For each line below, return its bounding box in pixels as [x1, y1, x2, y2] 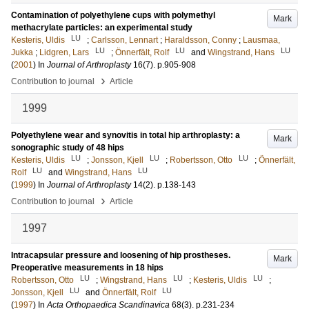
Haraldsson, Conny [164, 35, 237, 45]
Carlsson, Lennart [91, 35, 158, 45]
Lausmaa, [243, 35, 280, 45]
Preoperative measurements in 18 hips [11, 263, 163, 272]
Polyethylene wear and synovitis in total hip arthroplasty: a [11, 130, 240, 140]
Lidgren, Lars [39, 48, 89, 57]
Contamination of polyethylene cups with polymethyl [11, 10, 215, 20]
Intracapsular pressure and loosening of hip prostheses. [11, 250, 230, 260]
